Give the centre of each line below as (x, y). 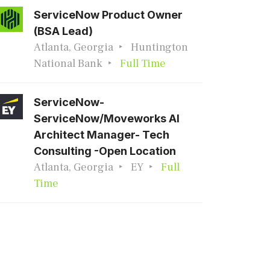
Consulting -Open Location (105, 151)
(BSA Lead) (63, 31)
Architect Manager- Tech (102, 135)
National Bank (68, 64)
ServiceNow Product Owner (108, 15)
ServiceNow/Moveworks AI (107, 118)
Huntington (159, 47)
